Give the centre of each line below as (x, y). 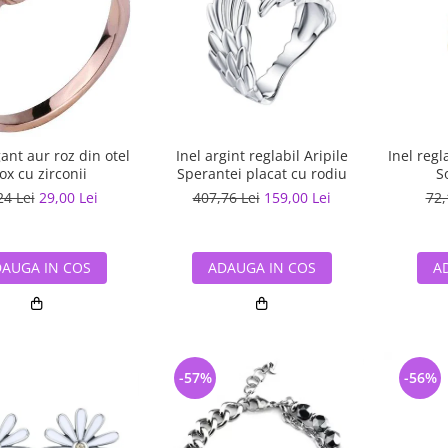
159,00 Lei (297, 197)
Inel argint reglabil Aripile (261, 155)
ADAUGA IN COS (261, 267)
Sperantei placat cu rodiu (261, 173)
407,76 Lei (226, 197)
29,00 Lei (68, 197)
